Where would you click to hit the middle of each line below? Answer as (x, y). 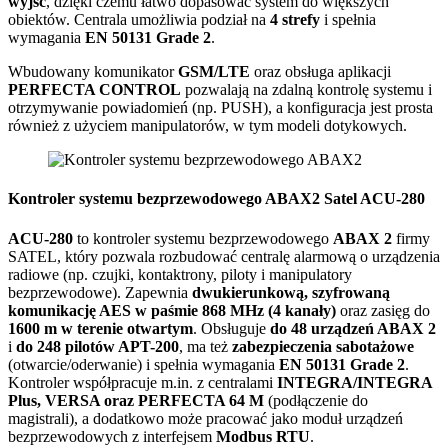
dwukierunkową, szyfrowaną (291, 292)
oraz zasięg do (383, 310)
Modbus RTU (263, 436)
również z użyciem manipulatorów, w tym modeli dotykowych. (207, 125)
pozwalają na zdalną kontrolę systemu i (306, 89)
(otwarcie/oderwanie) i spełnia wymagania (143, 364)
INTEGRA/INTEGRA (354, 382)
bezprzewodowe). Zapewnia (100, 292)
